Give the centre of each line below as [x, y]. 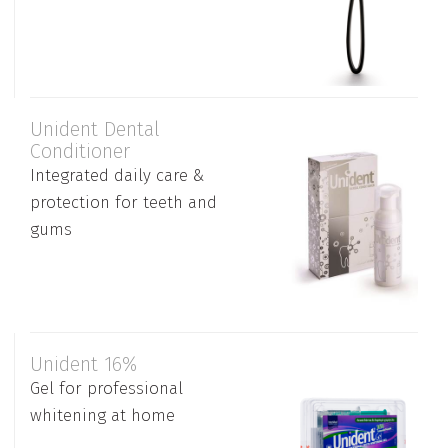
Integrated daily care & [117, 175]
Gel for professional [106, 388]
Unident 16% [83, 363]
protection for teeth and [123, 202]
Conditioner [80, 150]
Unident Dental [95, 128]
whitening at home [102, 415]
